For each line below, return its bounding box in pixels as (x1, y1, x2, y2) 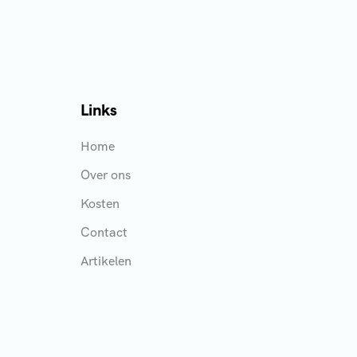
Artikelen (80, 253, 131, 269)
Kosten (80, 195, 120, 212)
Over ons (80, 167, 131, 183)
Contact (80, 224, 127, 241)
